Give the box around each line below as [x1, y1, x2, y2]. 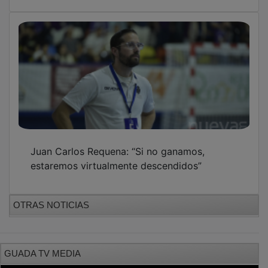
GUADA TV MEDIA [4, 239, 81, 250]
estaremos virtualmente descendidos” [31, 151, 202, 163]
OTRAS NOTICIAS [13, 191, 89, 202]
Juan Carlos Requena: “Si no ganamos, [31, 136, 205, 149]
